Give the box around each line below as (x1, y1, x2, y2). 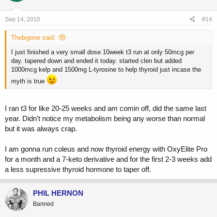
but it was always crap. (5, 124, 77, 133)
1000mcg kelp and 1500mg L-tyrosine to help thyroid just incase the (11, 66, 201, 74)
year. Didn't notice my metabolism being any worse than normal (5, 114, 205, 123)
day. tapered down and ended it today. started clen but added (11, 57, 182, 65)
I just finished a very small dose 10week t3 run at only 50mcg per (11, 48, 194, 56)
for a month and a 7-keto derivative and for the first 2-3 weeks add (5, 155, 212, 163)
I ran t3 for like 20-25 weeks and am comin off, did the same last (5, 104, 206, 112)
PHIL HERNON (33, 188, 83, 197)
